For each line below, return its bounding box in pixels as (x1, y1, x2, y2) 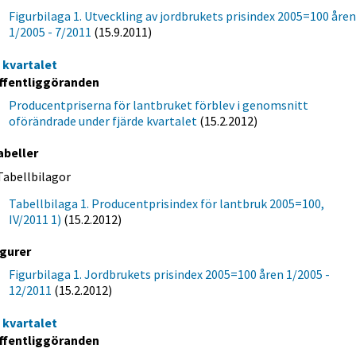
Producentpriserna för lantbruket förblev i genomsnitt (9, 96, 309, 113)
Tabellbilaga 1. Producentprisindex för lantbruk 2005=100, (9, 195, 325, 211)
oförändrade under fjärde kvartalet (9, 112, 198, 129)
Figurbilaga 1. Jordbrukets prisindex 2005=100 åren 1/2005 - (9, 266, 331, 283)
